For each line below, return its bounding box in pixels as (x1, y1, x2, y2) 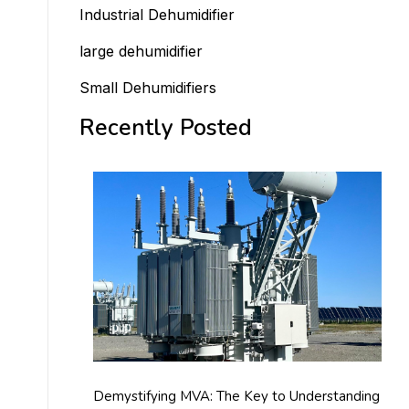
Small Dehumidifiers (79, 79, 217, 97)
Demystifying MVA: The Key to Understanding (93, 387, 381, 406)
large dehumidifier (79, 42, 204, 60)
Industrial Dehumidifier (79, 5, 236, 24)
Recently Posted (79, 112, 253, 143)
